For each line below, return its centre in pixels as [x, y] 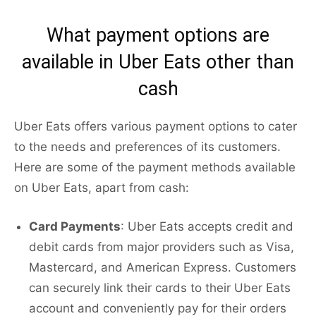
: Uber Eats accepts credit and [207, 227]
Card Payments [75, 227]
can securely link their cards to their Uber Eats [160, 288]
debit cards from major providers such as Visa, [162, 247]
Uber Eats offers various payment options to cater [156, 127]
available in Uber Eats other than [158, 62]
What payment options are [158, 36]
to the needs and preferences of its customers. [147, 147]
